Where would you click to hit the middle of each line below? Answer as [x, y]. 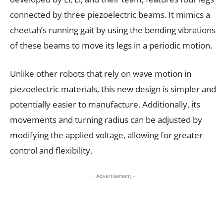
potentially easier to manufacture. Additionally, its [105, 104]
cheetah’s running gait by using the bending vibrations [113, 30]
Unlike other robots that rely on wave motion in [101, 73]
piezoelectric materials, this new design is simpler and [113, 89]
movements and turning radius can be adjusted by [106, 119]
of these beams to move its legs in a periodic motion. [111, 45]
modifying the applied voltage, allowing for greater [106, 135]
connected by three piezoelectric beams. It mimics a [110, 14]
